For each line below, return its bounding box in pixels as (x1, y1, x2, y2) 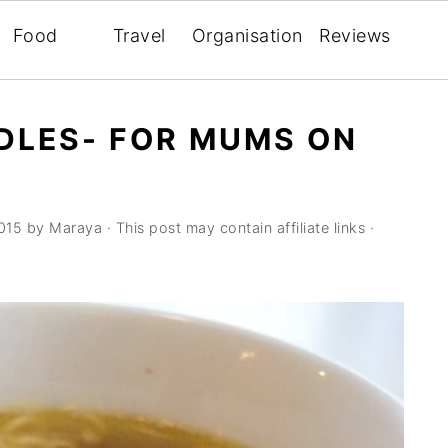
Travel (112, 25, 166, 46)
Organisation (191, 25, 303, 46)
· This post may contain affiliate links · (102, 219, 374, 236)
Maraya (49, 219, 102, 236)
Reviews (319, 25, 391, 46)
